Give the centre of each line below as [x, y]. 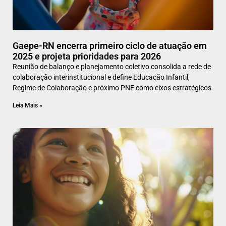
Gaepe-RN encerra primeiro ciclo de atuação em [110, 46]
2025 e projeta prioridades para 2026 [87, 56]
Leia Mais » [27, 106]
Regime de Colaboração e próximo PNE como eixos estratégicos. [113, 88]
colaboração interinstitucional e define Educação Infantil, [101, 77]
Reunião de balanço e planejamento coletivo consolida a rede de [112, 67]
